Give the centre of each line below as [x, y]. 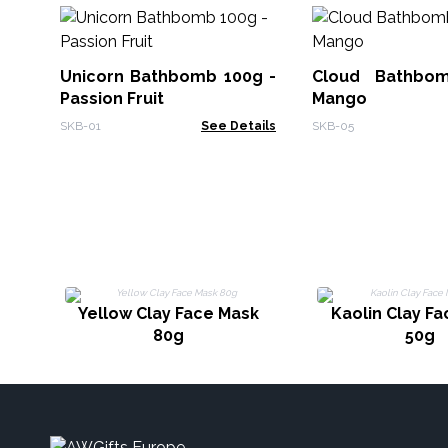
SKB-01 [80, 126]
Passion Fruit [112, 98]
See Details [238, 126]
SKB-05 [333, 126]
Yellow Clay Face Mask [168, 313]
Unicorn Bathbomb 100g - [168, 76]
